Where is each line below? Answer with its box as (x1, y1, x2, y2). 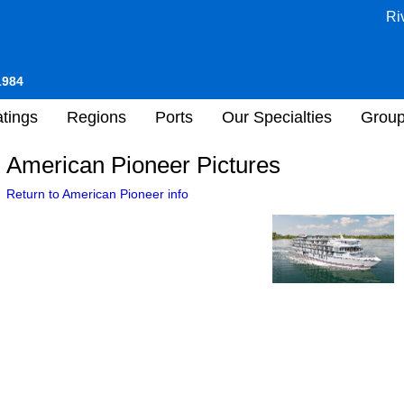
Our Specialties (222, 107, 332, 126)
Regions (67, 107, 126, 126)
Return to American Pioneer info (6, 187, 188, 201)
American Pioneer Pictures (6, 151, 280, 179)
